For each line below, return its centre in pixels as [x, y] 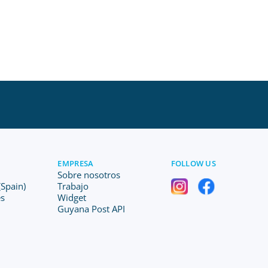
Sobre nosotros [89, 175]
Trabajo [73, 186]
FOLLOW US [193, 163]
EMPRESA [76, 163]
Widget [72, 197]
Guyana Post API [92, 209]
